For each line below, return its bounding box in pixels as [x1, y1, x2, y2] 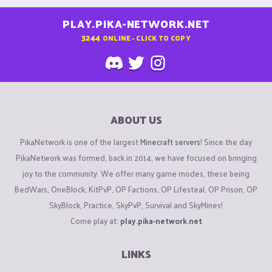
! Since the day [200, 134, 252, 149]
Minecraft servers [140, 134, 200, 149]
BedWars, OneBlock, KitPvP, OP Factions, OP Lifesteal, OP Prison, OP [15, 182, 257, 196]
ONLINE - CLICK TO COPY [102, 31, 191, 44]
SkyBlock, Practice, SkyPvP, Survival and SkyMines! [49, 197, 223, 212]
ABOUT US [110, 110, 162, 129]
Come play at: [70, 213, 120, 228]
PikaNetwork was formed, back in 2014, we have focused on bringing [15, 150, 257, 165]
